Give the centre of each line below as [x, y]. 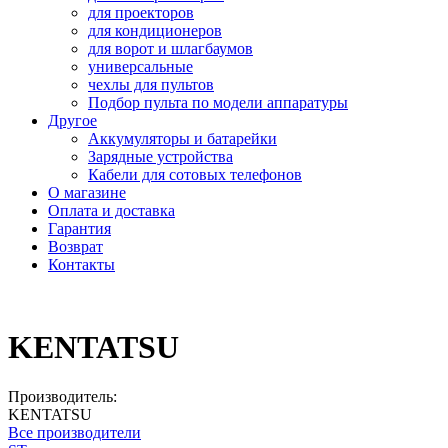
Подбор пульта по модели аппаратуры [218, 102]
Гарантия [79, 228]
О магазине [87, 192]
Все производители [74, 432]
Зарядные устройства [160, 156]
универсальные [140, 66]
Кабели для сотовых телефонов [195, 174]
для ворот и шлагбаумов [170, 48]
